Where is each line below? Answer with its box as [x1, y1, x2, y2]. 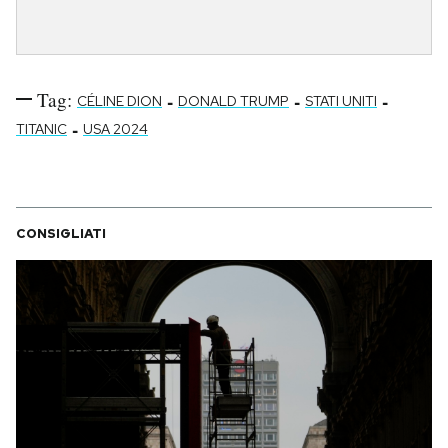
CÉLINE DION [77, 91, 162, 110]
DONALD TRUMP [178, 91, 289, 110]
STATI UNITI [305, 91, 377, 110]
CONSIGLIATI [16, 224, 106, 242]
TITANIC [16, 119, 67, 138]
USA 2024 [83, 119, 148, 138]
